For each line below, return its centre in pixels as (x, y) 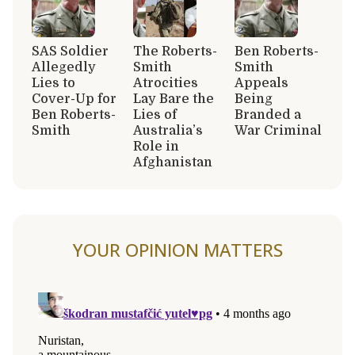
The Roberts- (175, 51)
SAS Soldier (70, 51)
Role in (156, 146)
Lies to (53, 83)
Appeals (261, 83)
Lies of (155, 115)
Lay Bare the (174, 99)
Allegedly (64, 67)
